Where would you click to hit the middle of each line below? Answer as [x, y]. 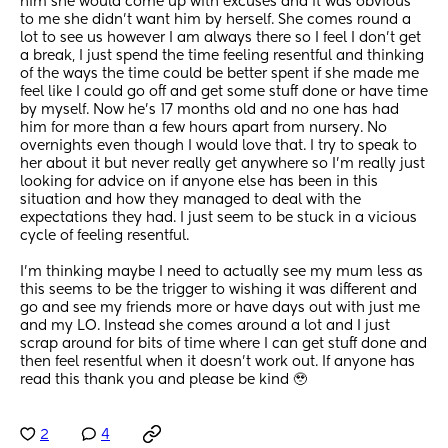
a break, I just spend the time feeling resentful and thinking [222, 56]
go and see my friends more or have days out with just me [220, 308]
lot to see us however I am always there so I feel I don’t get [220, 38]
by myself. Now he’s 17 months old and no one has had [209, 110]
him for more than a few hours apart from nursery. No [203, 128]
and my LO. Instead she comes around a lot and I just [205, 326]
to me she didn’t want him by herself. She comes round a [215, 20]
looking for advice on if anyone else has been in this [199, 182]
